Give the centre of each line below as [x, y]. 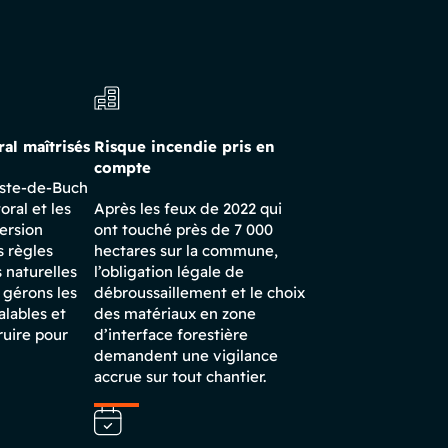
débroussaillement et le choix [199, 292]
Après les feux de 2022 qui [188, 208]
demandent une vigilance [186, 355]
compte [122, 167]
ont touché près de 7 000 [183, 229]
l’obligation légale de [169, 271]
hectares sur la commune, [186, 250]
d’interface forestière [171, 334]
